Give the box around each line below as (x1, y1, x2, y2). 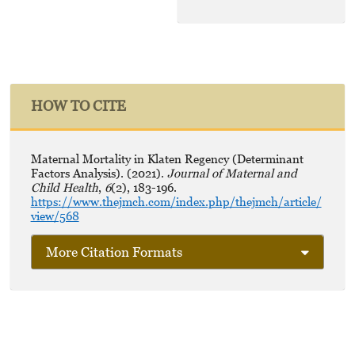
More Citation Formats (45, 244, 182, 260)
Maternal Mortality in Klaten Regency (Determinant (30, 151, 303, 166)
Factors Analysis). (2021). (30, 165, 167, 180)
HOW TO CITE (30, 97, 126, 115)
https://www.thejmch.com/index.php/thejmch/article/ (30, 193, 322, 208)
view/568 (30, 208, 79, 223)
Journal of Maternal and (166, 165, 297, 180)
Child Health (30, 179, 98, 194)
